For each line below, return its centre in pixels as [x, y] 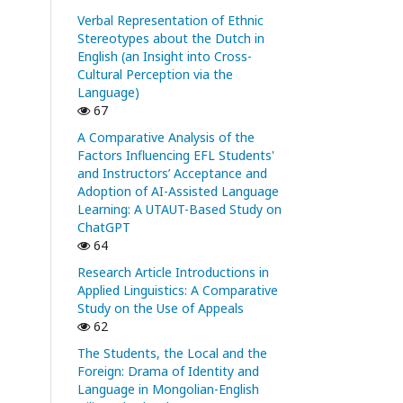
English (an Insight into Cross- [165, 56]
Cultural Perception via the [155, 74]
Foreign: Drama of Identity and [168, 371]
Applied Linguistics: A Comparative [178, 290]
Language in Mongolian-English [168, 389]
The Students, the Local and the [172, 353]
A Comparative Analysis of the [166, 137]
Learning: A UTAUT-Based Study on [179, 209]
